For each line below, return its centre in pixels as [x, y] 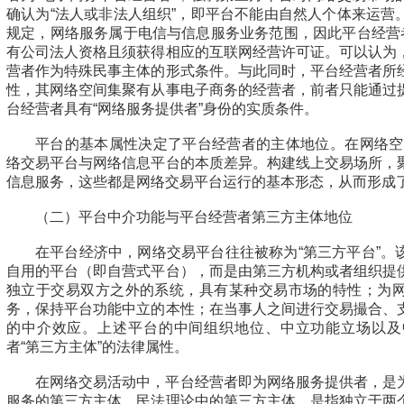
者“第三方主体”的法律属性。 [97, 347]
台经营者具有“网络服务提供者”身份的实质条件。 [162, 109]
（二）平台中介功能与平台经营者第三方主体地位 [194, 217]
